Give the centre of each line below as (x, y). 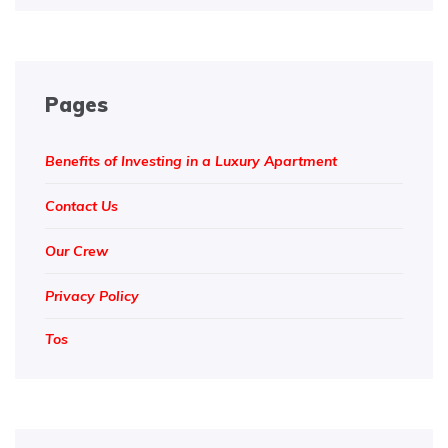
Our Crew (76, 251)
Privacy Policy (92, 296)
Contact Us (81, 206)
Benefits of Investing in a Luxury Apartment (191, 161)
